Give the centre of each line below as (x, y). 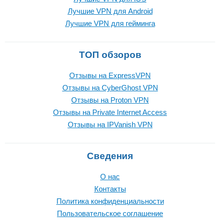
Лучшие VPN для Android (110, 11)
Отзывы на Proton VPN (110, 100)
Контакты (110, 189)
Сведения (110, 156)
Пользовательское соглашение (110, 213)
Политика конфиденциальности (110, 201)
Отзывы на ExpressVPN (110, 75)
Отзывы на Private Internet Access (110, 112)
